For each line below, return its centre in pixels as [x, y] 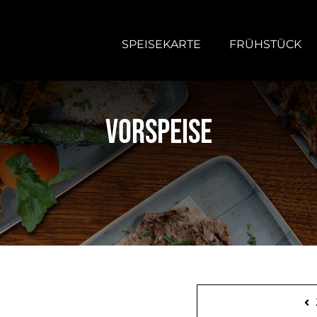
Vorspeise [158, 133]
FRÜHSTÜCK [266, 44]
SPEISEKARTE [162, 44]
